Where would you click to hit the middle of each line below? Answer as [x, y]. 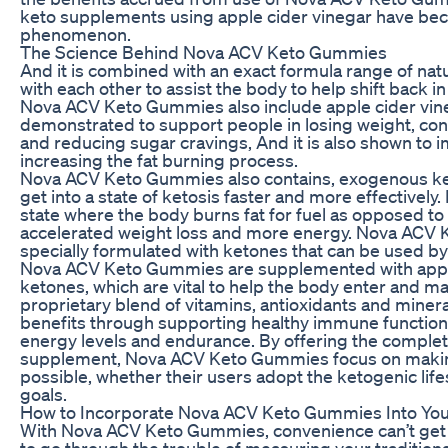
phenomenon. [75, 33]
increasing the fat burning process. [159, 159]
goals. [43, 393]
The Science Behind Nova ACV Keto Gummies [203, 51]
